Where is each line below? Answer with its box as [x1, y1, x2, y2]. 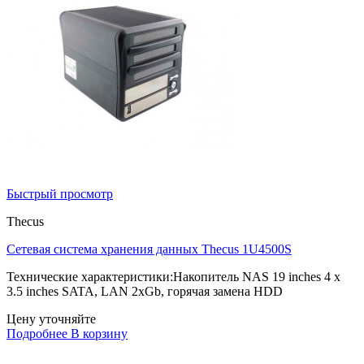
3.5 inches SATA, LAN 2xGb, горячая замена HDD [6, 284, 283, 299]
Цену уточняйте [6, 312, 96, 327]
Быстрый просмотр [6, 187, 113, 201]
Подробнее [6, 327, 67, 341]
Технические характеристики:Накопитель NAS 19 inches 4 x [6, 270, 340, 284]
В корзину [71, 327, 128, 341]
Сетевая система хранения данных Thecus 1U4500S [6, 242, 292, 257]
